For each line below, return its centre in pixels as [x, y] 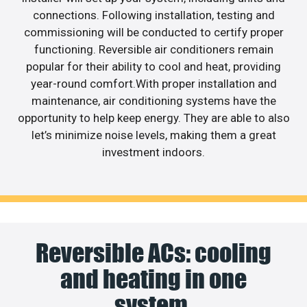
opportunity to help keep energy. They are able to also [153, 118]
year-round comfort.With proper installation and [153, 83]
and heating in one [153, 279]
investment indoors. [153, 152]
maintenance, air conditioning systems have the [153, 100]
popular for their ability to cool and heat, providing [153, 66]
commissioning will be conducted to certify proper [153, 32]
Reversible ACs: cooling [153, 253]
